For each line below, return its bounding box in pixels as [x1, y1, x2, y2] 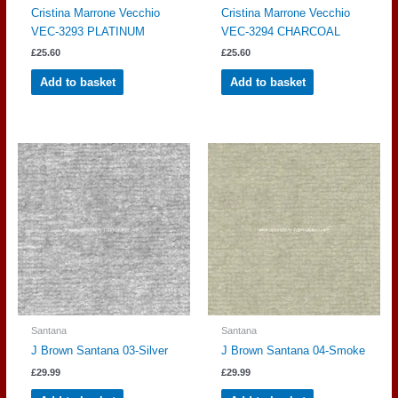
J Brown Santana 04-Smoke [221, 344, 366, 358]
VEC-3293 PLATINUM [30, 24, 145, 38]
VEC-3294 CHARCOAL [221, 24, 341, 38]
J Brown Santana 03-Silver [30, 344, 168, 358]
